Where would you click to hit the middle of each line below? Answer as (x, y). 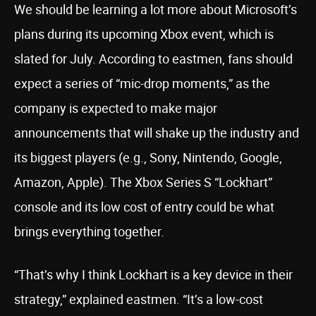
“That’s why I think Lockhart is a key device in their (153, 274)
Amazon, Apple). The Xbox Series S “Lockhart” (143, 182)
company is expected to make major (116, 108)
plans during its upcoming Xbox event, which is (144, 34)
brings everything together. (89, 231)
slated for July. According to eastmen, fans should (153, 59)
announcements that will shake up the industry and (157, 133)
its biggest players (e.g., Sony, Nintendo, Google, (148, 157)
